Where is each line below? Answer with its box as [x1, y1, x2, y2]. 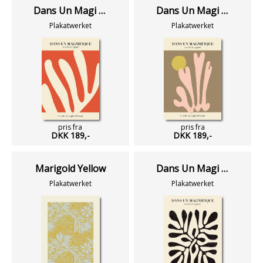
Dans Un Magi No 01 [221, 162, 228, 175]
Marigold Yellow [35, 162, 106, 175]
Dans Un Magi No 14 [99, 4, 106, 17]
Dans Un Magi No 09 [221, 4, 228, 17]
